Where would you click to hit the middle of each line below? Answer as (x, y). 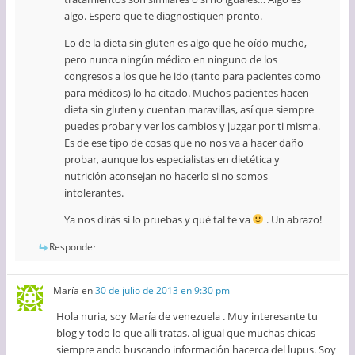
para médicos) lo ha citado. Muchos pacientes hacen (186, 93)
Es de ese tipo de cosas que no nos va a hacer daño (183, 143)
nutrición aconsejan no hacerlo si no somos (166, 176)
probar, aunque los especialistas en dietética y (172, 160)
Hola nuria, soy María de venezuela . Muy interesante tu (187, 316)
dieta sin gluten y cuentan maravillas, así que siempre (189, 110)
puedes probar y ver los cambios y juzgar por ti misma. (192, 126)
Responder (73, 247)
